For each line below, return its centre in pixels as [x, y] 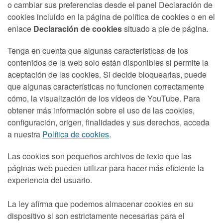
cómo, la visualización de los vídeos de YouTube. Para [104, 99]
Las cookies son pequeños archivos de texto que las [100, 156]
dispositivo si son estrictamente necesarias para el [96, 216]
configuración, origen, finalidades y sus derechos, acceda [109, 122]
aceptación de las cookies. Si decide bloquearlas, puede [107, 75]
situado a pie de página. [165, 29]
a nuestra [25, 134]
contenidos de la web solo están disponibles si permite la [108, 63]
